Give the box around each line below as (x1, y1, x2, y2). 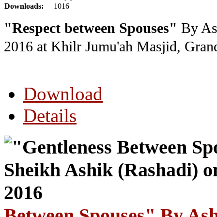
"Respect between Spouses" (4, 20, 177, 36)
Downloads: (4, 2, 44, 11)
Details (23, 105, 77, 126)
